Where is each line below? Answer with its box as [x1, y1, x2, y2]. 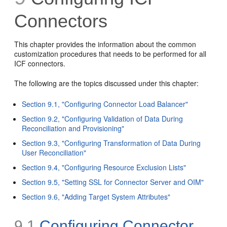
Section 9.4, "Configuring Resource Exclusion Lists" [22, 162, 186, 172]
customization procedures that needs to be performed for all [14, 49, 207, 59]
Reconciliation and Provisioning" [22, 123, 125, 133]
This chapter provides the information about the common [14, 39, 197, 49]
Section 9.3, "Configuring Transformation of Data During [22, 138, 201, 148]
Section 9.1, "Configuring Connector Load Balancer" [22, 99, 188, 109]
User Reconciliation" [22, 147, 87, 158]
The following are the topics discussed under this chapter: [14, 78, 199, 88]
